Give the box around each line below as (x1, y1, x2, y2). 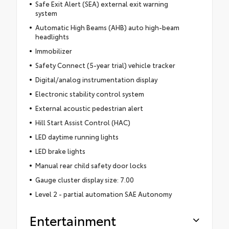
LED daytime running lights (35, 131, 119, 141)
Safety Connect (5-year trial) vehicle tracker (35, 60, 175, 70)
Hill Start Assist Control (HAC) (35, 117, 130, 127)
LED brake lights (35, 146, 85, 155)
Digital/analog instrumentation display (35, 74, 157, 84)
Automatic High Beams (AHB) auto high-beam (35, 22, 179, 32)
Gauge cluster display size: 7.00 (35, 174, 134, 184)
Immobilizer (35, 45, 72, 55)
